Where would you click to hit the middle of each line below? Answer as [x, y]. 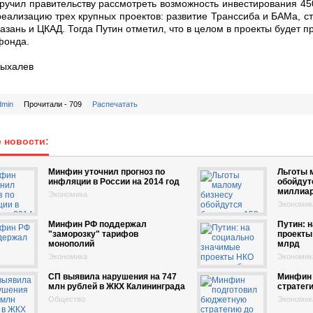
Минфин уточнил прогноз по [107, 172]
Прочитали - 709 [53, 104]
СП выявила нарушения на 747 [112, 277]
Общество [67, 299]
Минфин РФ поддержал [97, 224]
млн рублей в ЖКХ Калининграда [117, 286]
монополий [71, 244]
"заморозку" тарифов [93, 234]
